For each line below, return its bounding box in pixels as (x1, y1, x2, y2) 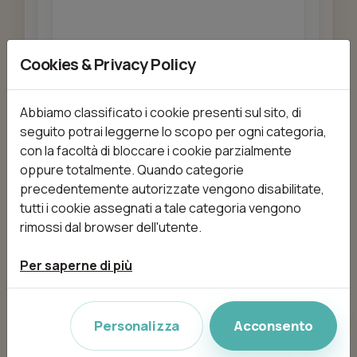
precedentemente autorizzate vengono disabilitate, (20, 179, 324, 198)
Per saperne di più (20, 256, 132, 274)
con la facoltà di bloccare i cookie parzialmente (20, 141, 292, 159)
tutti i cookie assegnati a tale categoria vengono (20, 198, 301, 217)
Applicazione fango (68, 137, 213, 160)
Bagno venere (68, 312, 169, 335)
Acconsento (233, 316, 314, 335)
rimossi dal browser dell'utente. (20, 218, 202, 236)
